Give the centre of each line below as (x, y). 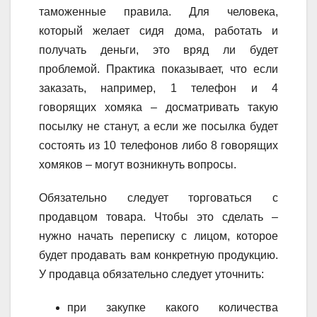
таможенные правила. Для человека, (158, 11)
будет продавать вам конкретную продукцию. (158, 255)
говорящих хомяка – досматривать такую (158, 107)
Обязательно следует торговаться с (158, 197)
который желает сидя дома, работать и (158, 30)
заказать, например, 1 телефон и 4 (158, 88)
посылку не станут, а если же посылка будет (158, 126)
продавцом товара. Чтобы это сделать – (158, 217)
